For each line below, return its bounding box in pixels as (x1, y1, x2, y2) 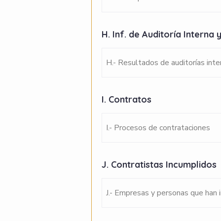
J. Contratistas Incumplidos (101, 159, 219, 170)
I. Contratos (101, 94, 154, 105)
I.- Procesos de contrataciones (106, 122, 210, 133)
